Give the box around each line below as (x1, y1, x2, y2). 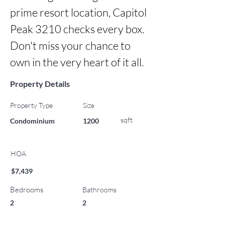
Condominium (10, 117, 55, 125)
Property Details (10, 79, 70, 88)
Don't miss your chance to (10, 39, 131, 52)
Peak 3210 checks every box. (10, 22, 144, 36)
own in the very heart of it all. (10, 55, 144, 69)
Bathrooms (82, 185, 117, 194)
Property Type (10, 101, 53, 109)
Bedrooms (10, 185, 43, 194)
